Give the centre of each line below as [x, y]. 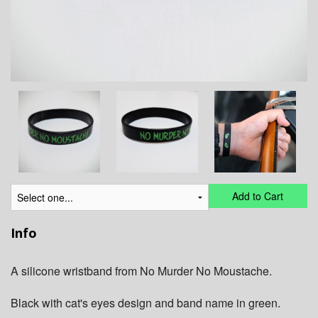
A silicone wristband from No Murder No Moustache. [141, 271]
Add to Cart [258, 196]
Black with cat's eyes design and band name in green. [146, 303]
